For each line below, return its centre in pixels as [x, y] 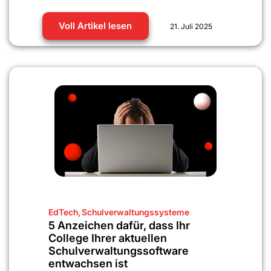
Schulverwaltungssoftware [119, 250]
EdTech [63, 212]
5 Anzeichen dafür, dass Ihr [119, 225]
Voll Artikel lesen [96, 25]
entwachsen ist [88, 263]
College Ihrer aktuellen [108, 238]
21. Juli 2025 [191, 26]
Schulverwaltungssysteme [135, 212]
